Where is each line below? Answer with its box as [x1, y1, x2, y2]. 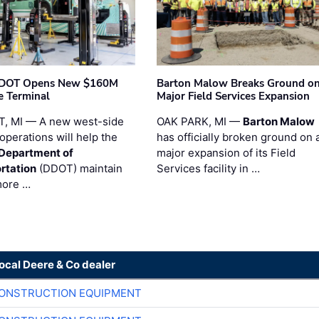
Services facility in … [156, 162, 260, 176]
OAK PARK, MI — [156, 115, 243, 129]
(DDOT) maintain [36, 162, 123, 176]
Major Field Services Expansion [156, 89, 310, 104]
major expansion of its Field [156, 146, 296, 160]
